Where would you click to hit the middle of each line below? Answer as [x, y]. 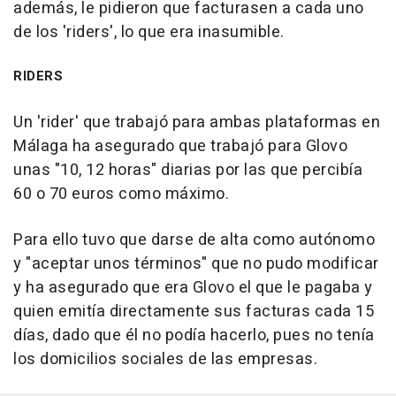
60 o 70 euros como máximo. [121, 194]
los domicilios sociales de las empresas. [165, 359]
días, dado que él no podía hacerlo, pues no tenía [194, 335]
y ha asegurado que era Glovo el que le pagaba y [193, 287]
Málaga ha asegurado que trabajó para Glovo [180, 146]
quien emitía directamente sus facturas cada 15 [194, 311]
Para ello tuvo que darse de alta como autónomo [194, 240]
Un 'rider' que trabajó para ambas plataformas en [197, 122]
